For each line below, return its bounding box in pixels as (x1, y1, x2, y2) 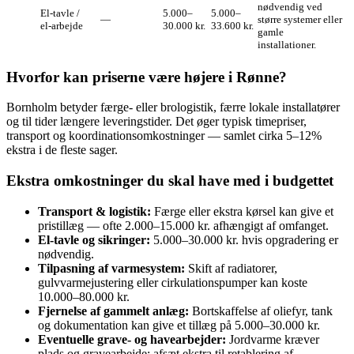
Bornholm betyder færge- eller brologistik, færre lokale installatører (6, 100, 340, 115)
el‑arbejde (40, 19, 83, 32)
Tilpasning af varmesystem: (38, 261, 185, 275)
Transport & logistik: (38, 204, 151, 218)
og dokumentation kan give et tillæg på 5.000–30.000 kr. (38, 318, 320, 332)
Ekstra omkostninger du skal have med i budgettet (6, 172, 333, 190)
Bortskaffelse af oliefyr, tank (189, 303, 333, 318)
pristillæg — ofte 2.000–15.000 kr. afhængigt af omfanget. (38, 218, 329, 232)
